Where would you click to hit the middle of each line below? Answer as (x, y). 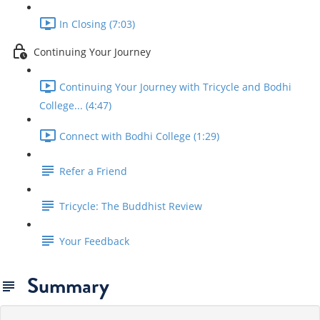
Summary (63, 286)
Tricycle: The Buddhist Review (131, 206)
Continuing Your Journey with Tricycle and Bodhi (175, 87)
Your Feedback (94, 241)
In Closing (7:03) (97, 24)
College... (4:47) (75, 105)
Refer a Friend (93, 171)
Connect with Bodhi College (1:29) (139, 136)
